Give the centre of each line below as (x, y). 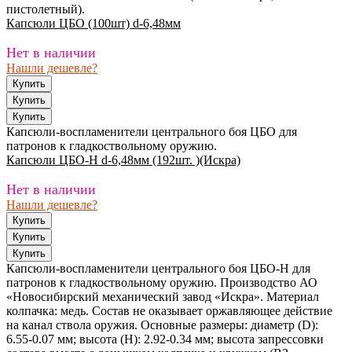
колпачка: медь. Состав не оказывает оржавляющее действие (169, 311)
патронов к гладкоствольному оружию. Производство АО (162, 283)
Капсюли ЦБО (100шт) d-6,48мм (93, 24)
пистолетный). (46, 9)
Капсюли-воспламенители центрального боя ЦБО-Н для (158, 269)
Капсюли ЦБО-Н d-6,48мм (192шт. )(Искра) (123, 160)
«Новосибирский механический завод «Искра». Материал (163, 297)
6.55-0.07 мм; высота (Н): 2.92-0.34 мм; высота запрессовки (165, 339)
